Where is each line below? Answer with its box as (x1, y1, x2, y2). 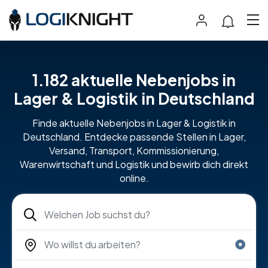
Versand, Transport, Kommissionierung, (49, 144, 219, 157)
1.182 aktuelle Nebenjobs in (32, 69, 236, 90)
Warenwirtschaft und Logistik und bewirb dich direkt (20, 157, 248, 170)
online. (119, 171, 149, 184)
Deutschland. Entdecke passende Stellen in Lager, (22, 130, 246, 143)
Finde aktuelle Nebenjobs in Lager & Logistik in (32, 116, 236, 129)
